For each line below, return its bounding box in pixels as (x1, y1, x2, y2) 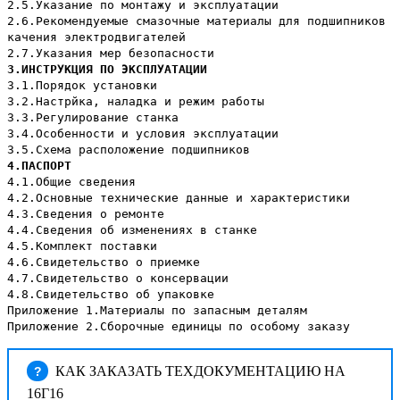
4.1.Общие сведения (7, 175, 136, 189)
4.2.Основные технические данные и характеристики (7, 191, 350, 205)
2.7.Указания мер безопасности (7, 46, 214, 61)
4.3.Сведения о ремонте (7, 207, 164, 221)
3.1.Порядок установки (7, 79, 157, 93)
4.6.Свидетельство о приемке (7, 255, 200, 270)
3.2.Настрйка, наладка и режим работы (7, 95, 264, 109)
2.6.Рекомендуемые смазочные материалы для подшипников (7, 14, 386, 29)
